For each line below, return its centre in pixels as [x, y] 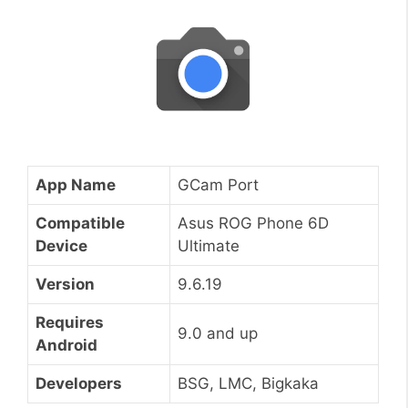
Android [66, 345]
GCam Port [218, 184]
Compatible [80, 223]
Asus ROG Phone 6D [253, 223]
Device [61, 245]
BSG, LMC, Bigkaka [248, 383]
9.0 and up [218, 333]
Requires [70, 322]
